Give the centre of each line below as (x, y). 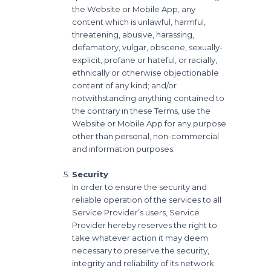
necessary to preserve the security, (141, 250)
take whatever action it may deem (140, 237)
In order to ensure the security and (140, 187)
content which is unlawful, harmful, (139, 21)
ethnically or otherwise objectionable (146, 72)
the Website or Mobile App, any (134, 9)
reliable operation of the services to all (147, 199)
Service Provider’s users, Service (136, 212)
